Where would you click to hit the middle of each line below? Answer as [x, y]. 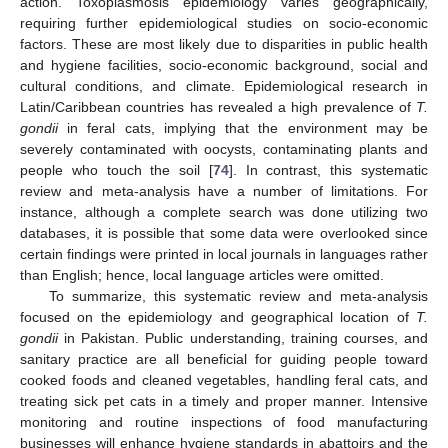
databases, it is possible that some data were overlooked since [224, 232]
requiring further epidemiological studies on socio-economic [224, 22]
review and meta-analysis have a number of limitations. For [224, 190]
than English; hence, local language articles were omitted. [202, 274]
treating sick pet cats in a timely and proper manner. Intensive [224, 400]
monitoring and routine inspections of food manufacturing [224, 421]
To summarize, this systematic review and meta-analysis [238, 295]
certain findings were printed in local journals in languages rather [224, 253]
